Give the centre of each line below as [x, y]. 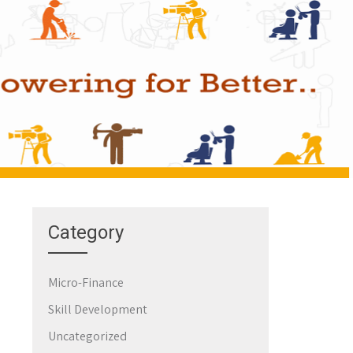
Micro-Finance [86, 283]
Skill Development [98, 310]
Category [86, 233]
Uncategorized [87, 336]
